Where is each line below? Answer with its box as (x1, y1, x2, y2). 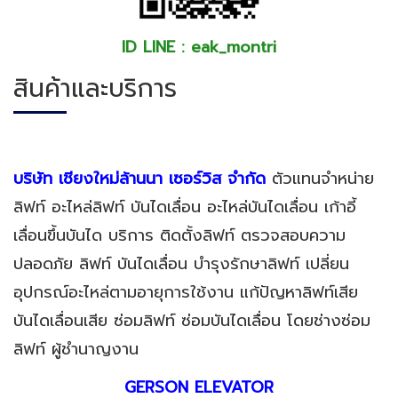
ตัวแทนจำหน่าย (266, 166, 374, 192)
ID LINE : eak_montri (122, 34, 276, 60)
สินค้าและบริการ (13, 69, 177, 108)
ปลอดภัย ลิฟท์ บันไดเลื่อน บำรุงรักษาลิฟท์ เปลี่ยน (13, 251, 349, 277)
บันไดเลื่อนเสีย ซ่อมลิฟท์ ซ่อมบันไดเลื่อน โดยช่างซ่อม (13, 308, 370, 334)
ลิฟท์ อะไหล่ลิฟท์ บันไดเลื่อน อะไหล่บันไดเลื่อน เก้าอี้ (13, 195, 356, 220)
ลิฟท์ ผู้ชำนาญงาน (13, 337, 139, 362)
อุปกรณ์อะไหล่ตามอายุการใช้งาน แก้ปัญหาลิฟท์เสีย (13, 280, 358, 306)
